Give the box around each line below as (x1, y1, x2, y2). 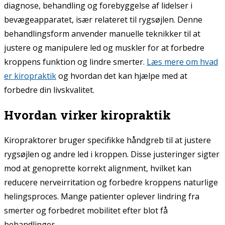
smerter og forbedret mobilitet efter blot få (4, 204, 168, 216)
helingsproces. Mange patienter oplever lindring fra (4, 190, 199, 202)
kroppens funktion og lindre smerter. (4, 56, 147, 67)
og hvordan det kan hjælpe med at (56, 70, 187, 81)
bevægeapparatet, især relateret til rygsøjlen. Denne (4, 14, 202, 25)
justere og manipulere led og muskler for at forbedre (4, 42, 204, 53)
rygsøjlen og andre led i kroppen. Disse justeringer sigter (4, 148, 219, 160)
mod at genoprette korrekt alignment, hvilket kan (4, 162, 191, 174)
